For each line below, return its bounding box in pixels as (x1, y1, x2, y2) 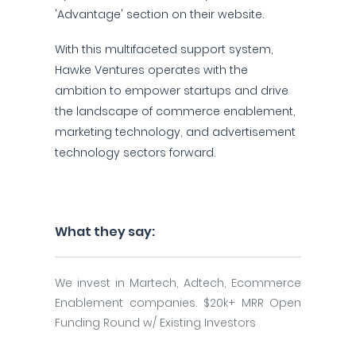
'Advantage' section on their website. (55, 6, 265, 22)
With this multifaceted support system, (55, 41, 273, 57)
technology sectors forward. (55, 145, 216, 161)
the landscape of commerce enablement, (55, 103, 296, 119)
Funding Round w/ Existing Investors (55, 315, 256, 331)
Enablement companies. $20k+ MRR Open (55, 295, 301, 311)
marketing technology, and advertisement (55, 124, 296, 140)
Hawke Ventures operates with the (55, 62, 248, 78)
